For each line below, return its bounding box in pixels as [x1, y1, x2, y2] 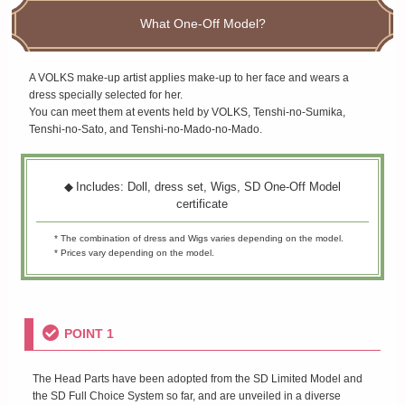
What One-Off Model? [139, 16, 266, 32]
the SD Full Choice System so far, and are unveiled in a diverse [32, 389, 341, 402]
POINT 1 [63, 325, 114, 341]
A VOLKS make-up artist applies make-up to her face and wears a [29, 71, 350, 85]
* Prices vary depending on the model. [54, 248, 215, 259]
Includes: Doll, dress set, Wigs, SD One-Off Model [75, 180, 341, 194]
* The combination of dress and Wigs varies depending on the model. [54, 233, 344, 244]
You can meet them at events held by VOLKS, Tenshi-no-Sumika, [29, 106, 346, 119]
